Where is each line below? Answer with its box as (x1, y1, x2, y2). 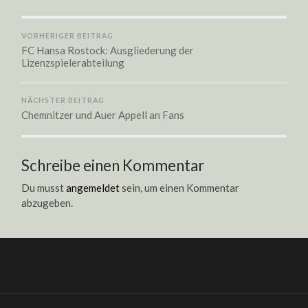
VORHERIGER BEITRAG (21, 32, 114, 40)
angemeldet (66, 181, 120, 194)
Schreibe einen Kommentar (21, 156, 205, 175)
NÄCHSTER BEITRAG (21, 96, 105, 104)
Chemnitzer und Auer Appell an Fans (21, 109, 185, 121)
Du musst (21, 181, 67, 194)
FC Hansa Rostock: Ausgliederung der (21, 44, 195, 56)
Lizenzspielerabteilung (21, 56, 125, 69)
